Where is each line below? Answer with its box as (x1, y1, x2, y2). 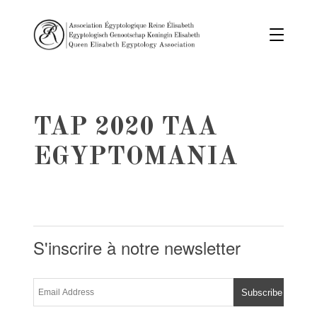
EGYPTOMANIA (33, 145, 238, 171)
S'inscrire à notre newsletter (33, 235, 241, 260)
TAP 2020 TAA (33, 115, 218, 141)
